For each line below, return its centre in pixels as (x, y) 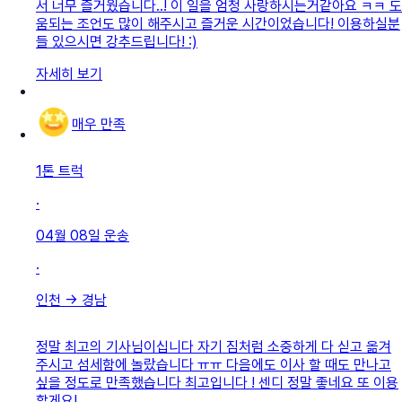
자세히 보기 (69, 74)
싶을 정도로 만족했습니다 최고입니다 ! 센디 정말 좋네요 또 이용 (217, 382)
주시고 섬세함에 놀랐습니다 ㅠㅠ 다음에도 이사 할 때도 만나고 (214, 364)
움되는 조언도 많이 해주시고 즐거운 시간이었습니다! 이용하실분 (218, 23)
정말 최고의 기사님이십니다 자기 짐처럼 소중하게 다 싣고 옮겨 (214, 346)
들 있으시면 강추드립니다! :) (117, 41)
